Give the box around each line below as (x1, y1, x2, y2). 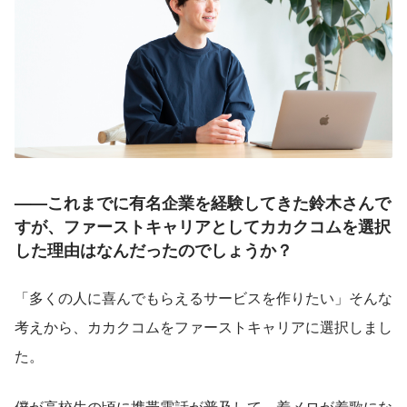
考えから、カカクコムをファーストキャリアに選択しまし (15, 316, 392, 338)
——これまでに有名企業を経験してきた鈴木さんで (15, 191, 391, 215)
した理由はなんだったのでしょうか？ (15, 238, 293, 263)
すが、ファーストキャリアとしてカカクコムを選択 (15, 214, 391, 239)
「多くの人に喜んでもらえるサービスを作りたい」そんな (15, 287, 392, 309)
